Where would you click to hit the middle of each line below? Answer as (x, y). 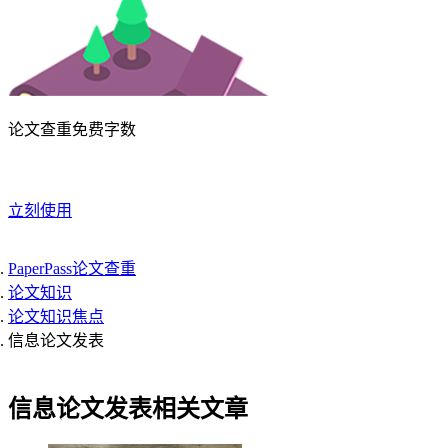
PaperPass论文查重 (72, 268)
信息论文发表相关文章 (128, 408)
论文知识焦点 (56, 316)
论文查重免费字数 (72, 129)
